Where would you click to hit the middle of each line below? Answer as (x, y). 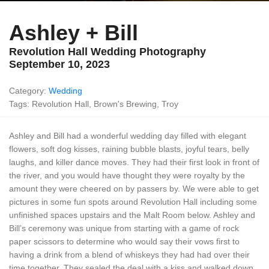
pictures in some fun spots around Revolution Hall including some (133, 202)
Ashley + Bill (74, 33)
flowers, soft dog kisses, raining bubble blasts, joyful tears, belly (129, 149)
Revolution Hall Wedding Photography (107, 52)
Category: (29, 91)
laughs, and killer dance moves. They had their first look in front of (134, 162)
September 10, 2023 (59, 64)
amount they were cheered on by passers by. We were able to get (134, 189)
